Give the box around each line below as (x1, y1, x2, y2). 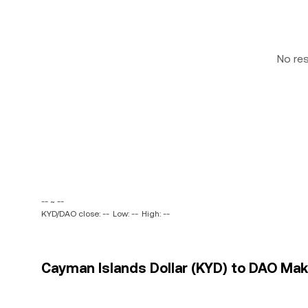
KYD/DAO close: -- (41, 209, 109, 219)
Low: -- (113, 209, 138, 219)
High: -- (142, 209, 170, 219)
